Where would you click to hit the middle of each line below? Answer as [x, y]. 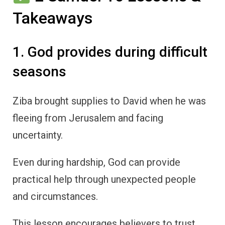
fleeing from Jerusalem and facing [88, 118]
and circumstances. [55, 197]
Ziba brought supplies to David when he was [109, 101]
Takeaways [52, 18]
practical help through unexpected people [104, 180]
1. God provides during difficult [110, 52]
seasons [39, 72]
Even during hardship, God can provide [96, 162]
